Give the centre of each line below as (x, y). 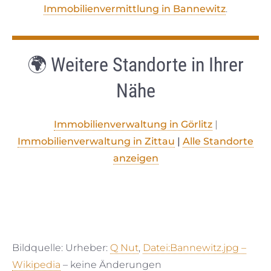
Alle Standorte (218, 141)
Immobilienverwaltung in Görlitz (133, 124)
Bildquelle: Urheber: (61, 247)
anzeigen (135, 158)
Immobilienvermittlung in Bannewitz (135, 8)
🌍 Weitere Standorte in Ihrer (135, 64)
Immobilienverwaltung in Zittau (96, 141)
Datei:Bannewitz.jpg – (194, 247)
